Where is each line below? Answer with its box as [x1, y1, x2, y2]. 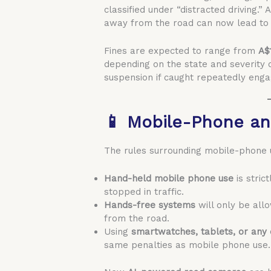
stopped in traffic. [104, 186, 184, 197]
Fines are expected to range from [104, 45, 259, 56]
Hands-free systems [104, 200, 196, 211]
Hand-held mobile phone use [104, 173, 234, 184]
